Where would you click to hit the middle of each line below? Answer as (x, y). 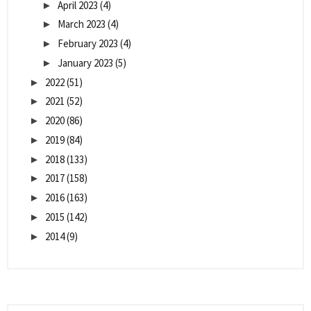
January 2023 (85, 62)
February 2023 (88, 44)
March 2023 (82, 24)
